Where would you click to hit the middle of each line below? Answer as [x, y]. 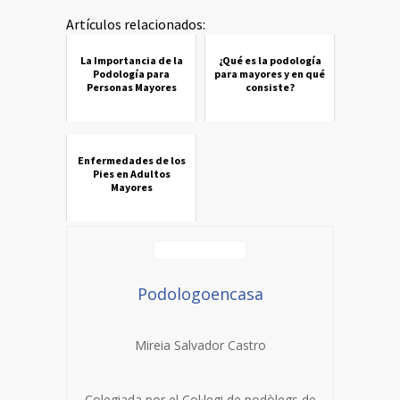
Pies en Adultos [131, 174]
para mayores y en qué [270, 74]
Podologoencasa [200, 294]
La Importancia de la [131, 60]
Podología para [131, 74]
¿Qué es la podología [270, 60]
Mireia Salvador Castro [200, 345]
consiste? [270, 87]
